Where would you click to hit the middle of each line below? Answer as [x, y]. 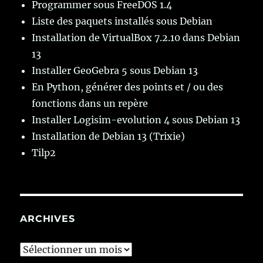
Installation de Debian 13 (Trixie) [109, 136]
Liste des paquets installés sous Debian [122, 21]
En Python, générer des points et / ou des [128, 87]
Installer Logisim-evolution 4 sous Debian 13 [136, 120]
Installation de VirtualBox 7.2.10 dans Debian [136, 38]
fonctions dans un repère [90, 104]
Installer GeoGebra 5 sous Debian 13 [115, 71]
